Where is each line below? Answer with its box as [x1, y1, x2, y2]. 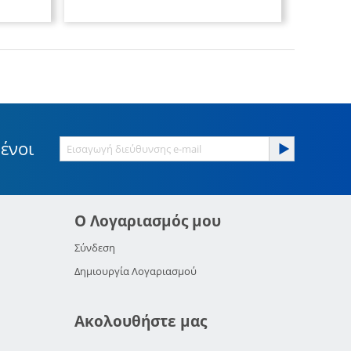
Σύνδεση [74, 241, 116, 255]
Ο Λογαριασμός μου [74, 211, 222, 232]
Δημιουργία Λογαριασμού [74, 264, 197, 279]
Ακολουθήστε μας [74, 311, 208, 332]
